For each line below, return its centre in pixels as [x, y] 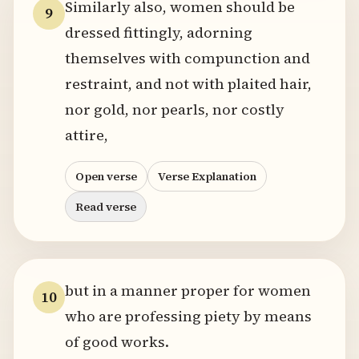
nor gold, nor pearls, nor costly [175, 109]
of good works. [117, 342]
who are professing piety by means [188, 316]
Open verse [106, 176]
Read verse [106, 207]
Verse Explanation [207, 176]
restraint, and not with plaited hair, [188, 84]
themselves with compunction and [188, 58]
